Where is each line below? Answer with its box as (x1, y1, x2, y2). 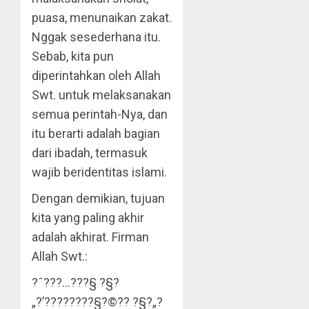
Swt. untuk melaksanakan (32, 88, 171, 102)
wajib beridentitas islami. (32, 165, 167, 179)
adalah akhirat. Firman (32, 230, 149, 244)
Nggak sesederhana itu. (32, 30, 161, 44)
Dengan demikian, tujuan (32, 191, 165, 206)
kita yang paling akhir (32, 210, 144, 225)
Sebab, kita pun (32, 49, 114, 63)
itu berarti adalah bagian (32, 126, 160, 141)
